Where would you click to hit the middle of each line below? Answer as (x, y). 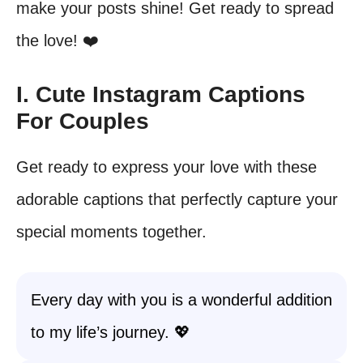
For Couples (83, 121)
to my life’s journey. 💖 (111, 332)
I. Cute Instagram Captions (161, 94)
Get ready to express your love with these (167, 167)
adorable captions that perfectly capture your (177, 199)
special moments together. (111, 232)
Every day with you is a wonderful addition (181, 300)
